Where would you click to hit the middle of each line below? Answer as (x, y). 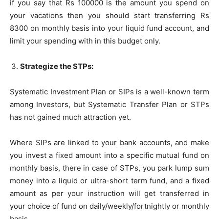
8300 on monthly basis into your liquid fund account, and (109, 28)
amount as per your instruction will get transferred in (109, 193)
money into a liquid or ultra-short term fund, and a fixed (109, 180)
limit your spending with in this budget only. (85, 41)
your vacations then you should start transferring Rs (109, 15)
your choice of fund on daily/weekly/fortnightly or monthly (109, 206)
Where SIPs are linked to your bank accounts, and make (109, 142)
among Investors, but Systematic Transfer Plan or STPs (109, 104)
